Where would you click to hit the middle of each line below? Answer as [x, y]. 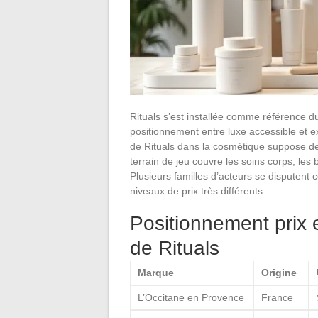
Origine [279, 272]
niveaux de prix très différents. [198, 191]
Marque [156, 272]
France [277, 297]
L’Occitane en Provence [191, 297]
